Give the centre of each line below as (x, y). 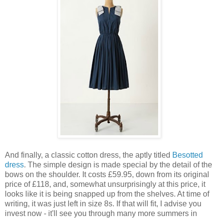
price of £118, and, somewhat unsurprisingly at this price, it (105, 184)
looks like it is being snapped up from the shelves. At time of (107, 194)
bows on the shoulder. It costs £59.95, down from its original (107, 174)
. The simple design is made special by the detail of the (118, 164)
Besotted (188, 155)
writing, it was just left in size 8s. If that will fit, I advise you (103, 203)
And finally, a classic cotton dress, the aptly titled (89, 155)
